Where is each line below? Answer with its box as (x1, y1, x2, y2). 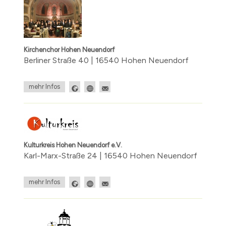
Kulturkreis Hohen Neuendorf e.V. (24, 141, 122, 149)
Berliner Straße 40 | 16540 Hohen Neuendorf (24, 55, 189, 65)
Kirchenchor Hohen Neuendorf (24, 45, 115, 53)
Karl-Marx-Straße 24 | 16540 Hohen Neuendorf (24, 150, 197, 160)
